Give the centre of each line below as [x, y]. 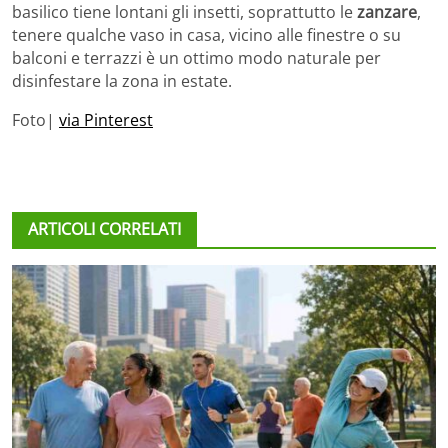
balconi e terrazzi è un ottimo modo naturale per [196, 58]
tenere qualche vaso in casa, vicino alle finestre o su [206, 35]
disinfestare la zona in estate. [122, 81]
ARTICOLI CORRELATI [104, 229]
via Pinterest [106, 120]
